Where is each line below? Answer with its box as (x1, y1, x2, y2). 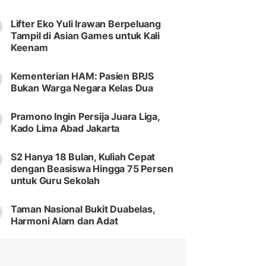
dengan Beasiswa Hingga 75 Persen (10, 163, 174, 175)
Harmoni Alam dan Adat (10, 215, 118, 227)
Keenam (10, 42, 48, 54)
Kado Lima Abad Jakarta (10, 122, 120, 135)
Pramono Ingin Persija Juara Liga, (10, 110, 160, 123)
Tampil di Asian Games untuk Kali (10, 30, 160, 42)
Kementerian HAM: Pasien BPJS (10, 70, 154, 83)
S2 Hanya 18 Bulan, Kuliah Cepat (10, 151, 156, 163)
